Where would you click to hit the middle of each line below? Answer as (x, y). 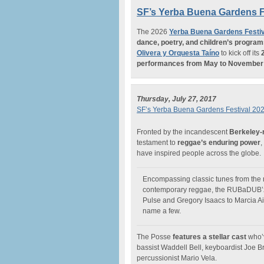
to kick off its (240, 53)
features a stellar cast (209, 237)
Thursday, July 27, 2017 (176, 99)
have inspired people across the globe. (199, 153)
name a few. (162, 211)
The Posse (154, 237)
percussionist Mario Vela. (177, 258)
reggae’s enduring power (219, 143)
